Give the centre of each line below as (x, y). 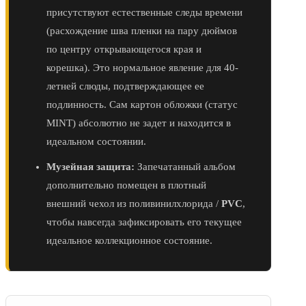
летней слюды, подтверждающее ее (125, 86)
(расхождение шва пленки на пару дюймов (142, 31)
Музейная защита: (91, 167)
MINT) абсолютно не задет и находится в (139, 123)
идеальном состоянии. (96, 142)
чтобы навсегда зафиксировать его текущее (144, 222)
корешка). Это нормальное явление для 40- (142, 68)
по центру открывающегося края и (124, 50)
